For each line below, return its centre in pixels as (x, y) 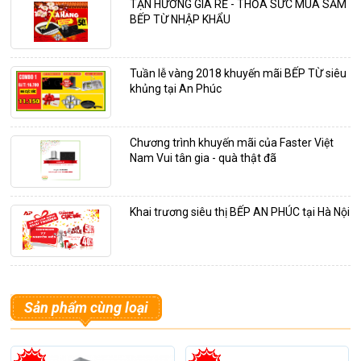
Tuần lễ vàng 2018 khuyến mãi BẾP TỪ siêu (238, 73)
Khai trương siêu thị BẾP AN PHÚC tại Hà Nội (239, 212)
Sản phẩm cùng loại (87, 307)
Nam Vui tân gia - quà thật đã (203, 158)
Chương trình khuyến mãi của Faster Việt (231, 142)
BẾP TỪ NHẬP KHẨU (180, 19)
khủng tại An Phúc (175, 88)
